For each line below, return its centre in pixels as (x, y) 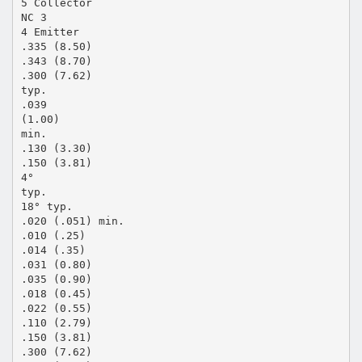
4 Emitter (50, 32)
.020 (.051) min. (72, 221)
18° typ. (46, 206)
